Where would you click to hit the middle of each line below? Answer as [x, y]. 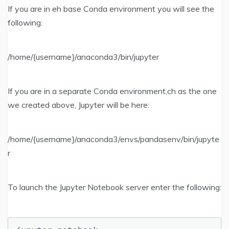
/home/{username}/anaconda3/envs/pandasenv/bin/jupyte [113, 139]
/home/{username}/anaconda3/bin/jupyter [83, 57]
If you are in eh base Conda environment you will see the [111, 9]
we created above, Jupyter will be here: [78, 105]
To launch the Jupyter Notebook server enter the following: [114, 187]
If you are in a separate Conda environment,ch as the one [112, 91]
